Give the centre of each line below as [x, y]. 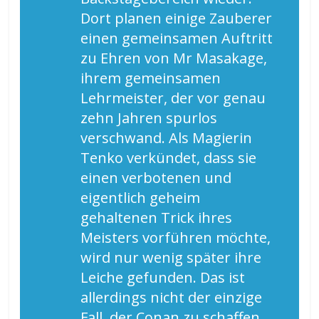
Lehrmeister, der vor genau [173, 98]
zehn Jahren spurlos [149, 118]
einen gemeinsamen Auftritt [177, 38]
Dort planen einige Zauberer [177, 19]
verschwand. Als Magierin [167, 138]
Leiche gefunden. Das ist [163, 278]
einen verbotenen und [156, 178]
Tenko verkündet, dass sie [169, 158]
